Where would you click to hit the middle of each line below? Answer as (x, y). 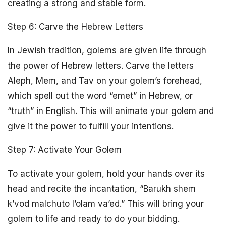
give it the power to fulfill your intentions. (91, 126)
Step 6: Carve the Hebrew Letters (75, 27)
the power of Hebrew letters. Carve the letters (101, 66)
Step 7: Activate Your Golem (65, 150)
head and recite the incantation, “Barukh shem (102, 189)
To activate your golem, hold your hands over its (106, 174)
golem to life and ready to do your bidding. (94, 219)
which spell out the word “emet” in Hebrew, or (100, 96)
